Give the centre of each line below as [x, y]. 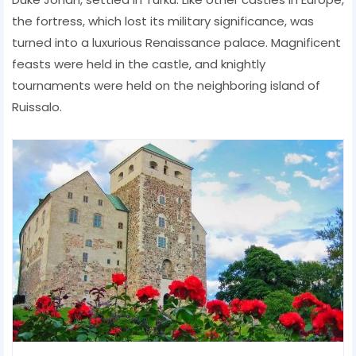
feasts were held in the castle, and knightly [139, 64]
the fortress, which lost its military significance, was [163, 21]
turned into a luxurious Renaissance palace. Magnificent [176, 42]
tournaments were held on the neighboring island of [166, 85]
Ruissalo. [37, 106]
